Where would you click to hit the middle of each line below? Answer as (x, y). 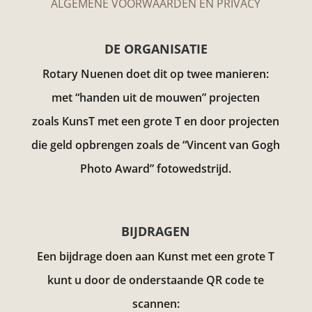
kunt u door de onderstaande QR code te (156, 280)
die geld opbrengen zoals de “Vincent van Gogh (156, 145)
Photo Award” (117, 169)
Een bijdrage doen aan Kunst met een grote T (156, 256)
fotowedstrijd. (194, 169)
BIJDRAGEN (156, 231)
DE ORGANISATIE (156, 49)
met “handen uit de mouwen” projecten (156, 98)
